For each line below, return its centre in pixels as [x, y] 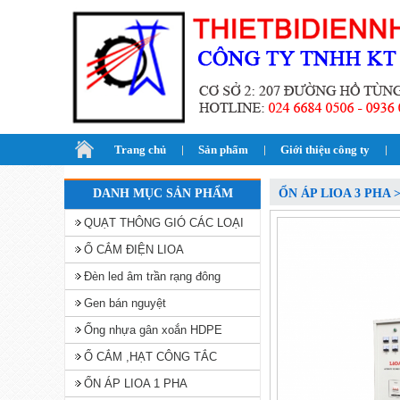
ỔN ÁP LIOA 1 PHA [136, 383]
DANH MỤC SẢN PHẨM [162, 193]
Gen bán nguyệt [125, 303]
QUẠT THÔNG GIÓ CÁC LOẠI [164, 223]
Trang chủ [140, 149]
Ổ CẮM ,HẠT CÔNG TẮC [150, 357]
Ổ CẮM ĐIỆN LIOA [134, 250]
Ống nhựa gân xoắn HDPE [153, 330]
